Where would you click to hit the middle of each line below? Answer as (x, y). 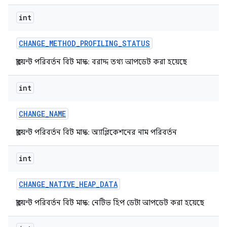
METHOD (63, 43)
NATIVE (62, 184)
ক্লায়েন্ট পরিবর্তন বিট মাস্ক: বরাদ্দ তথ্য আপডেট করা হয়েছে (102, 62)
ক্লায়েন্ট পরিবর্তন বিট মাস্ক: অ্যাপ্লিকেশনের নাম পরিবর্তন (97, 132)
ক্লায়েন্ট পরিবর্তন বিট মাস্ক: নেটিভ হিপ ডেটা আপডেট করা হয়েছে (110, 203)
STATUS (136, 43)
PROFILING (99, 43)
